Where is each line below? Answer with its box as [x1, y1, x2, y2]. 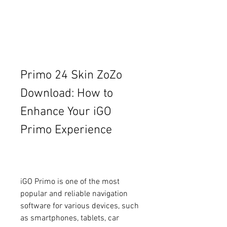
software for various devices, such [20, 201, 139, 211]
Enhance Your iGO [20, 104, 111, 119]
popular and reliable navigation [20, 188, 128, 199]
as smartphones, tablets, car [20, 213, 119, 223]
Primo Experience [20, 123, 112, 137]
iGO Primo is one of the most [20, 176, 120, 187]
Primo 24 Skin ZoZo [20, 68, 122, 83]
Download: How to [20, 86, 113, 101]
